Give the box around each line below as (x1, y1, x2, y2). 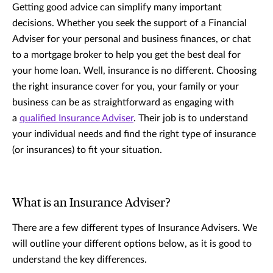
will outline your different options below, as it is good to (12, 238, 252, 249)
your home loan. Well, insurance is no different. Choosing (12, 65, 257, 76)
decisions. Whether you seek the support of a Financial (12, 18, 247, 28)
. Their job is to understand (133, 113, 248, 123)
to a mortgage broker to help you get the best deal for (12, 49, 241, 60)
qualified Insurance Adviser (19, 113, 133, 123)
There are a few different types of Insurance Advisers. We (12, 222, 257, 233)
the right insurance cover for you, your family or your (12, 81, 239, 91)
